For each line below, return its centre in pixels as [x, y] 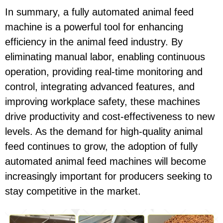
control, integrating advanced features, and [100, 87]
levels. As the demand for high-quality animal [104, 132]
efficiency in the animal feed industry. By [94, 42]
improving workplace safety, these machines [103, 102]
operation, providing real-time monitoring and [104, 72]
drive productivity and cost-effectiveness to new [110, 117]
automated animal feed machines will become [106, 162]
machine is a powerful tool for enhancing [94, 27]
